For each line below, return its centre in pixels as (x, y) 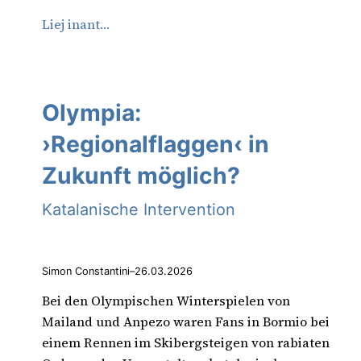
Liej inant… (76, 25)
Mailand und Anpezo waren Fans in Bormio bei (186, 322)
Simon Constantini (86, 272)
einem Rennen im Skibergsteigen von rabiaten (186, 343)
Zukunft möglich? (141, 175)
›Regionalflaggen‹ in (156, 144)
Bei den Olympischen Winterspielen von (166, 301)
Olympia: (91, 112)
